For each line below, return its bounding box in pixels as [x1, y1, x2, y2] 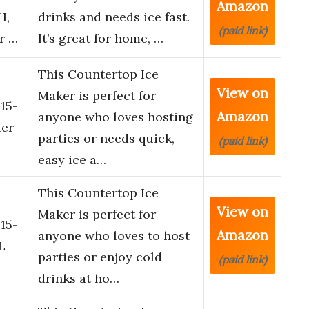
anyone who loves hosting [38, 109, 193, 126]
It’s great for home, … [38, 30, 163, 47]
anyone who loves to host [38, 228, 190, 244]
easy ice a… [38, 152, 106, 168]
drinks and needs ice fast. [38, 9, 190, 26]
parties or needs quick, [38, 130, 175, 147]
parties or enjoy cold [38, 249, 162, 266]
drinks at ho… [38, 270, 119, 287]
